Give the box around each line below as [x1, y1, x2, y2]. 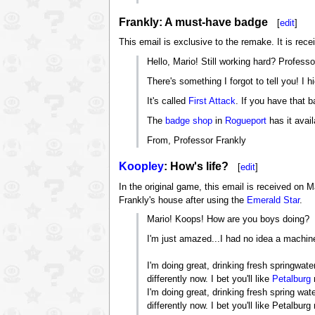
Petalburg [272, 274, 311, 285]
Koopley [118, 160, 164, 173]
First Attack [188, 96, 236, 107]
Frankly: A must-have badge [118, 16, 268, 29]
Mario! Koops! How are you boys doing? [147, 214, 310, 225]
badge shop [165, 115, 213, 126]
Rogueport [225, 115, 267, 126]
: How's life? [163, 160, 229, 173]
